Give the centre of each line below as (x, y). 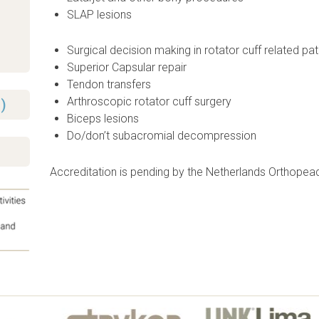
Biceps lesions (103, 119)
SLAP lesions (100, 15)
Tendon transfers (109, 85)
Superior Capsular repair (127, 68)
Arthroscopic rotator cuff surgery (150, 102)
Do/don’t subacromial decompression (162, 136)
